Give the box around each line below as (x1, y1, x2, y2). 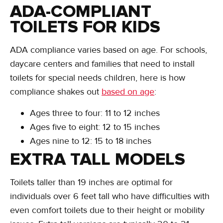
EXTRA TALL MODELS (10, 148, 185, 170)
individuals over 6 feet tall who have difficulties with (10, 190, 210, 202)
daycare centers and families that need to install (10, 58, 195, 70)
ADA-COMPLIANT (10, 1, 151, 22)
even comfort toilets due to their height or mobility (10, 204, 205, 216)
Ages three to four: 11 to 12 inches (30, 107, 160, 118)
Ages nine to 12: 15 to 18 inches (30, 135, 151, 146)
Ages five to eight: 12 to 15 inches (30, 121, 160, 132)
